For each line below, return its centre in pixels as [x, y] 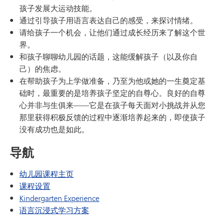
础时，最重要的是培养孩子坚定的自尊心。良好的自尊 [112, 93]
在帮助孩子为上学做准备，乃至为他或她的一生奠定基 [112, 81]
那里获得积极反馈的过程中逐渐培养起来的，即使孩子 [112, 117]
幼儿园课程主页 [46, 174]
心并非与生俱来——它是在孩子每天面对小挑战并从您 [112, 105]
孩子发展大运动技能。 [58, 8]
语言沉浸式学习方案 [54, 210]
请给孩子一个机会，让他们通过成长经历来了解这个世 [112, 32]
